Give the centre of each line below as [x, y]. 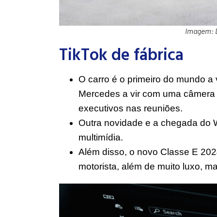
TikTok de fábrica [121, 54]
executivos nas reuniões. [131, 108]
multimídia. [101, 138]
